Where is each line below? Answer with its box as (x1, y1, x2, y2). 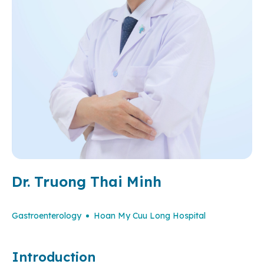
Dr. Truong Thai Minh (12, 173, 161, 191)
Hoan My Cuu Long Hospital (94, 210, 206, 222)
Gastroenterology (12, 210, 81, 222)
